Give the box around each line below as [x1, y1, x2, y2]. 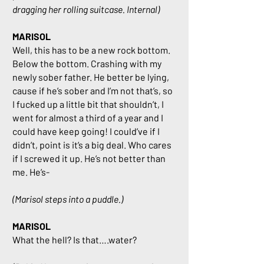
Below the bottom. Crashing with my [12, 58, 161, 69]
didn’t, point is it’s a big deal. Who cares [12, 139, 171, 150]
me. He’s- [12, 166, 49, 177]
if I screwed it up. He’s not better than [12, 153, 166, 164]
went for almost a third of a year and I [12, 112, 163, 123]
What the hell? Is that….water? [12, 234, 137, 245]
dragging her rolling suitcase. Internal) [12, 4, 160, 15]
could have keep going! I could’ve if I [12, 126, 160, 137]
